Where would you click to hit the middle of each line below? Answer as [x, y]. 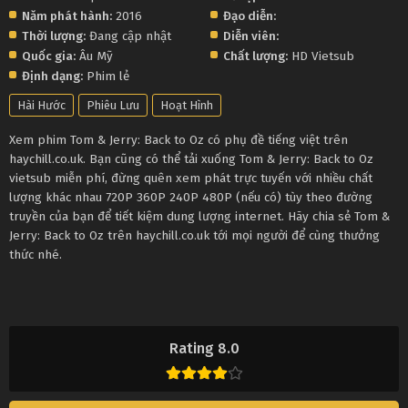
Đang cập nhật [128, 36]
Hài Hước [41, 106]
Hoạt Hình [187, 106]
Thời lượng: [54, 36]
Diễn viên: [251, 36]
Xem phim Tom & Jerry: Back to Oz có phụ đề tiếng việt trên [178, 140]
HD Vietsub [323, 56]
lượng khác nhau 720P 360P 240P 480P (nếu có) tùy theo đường [191, 198]
